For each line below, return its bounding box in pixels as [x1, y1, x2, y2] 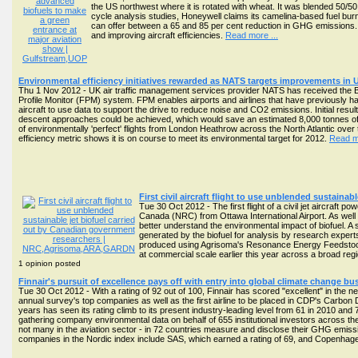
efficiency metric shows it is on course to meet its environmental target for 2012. [18, 133, 329, 143]
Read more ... [225, 30, 278, 40]
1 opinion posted [18, 259, 81, 268]
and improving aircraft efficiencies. [91, 30, 225, 40]
